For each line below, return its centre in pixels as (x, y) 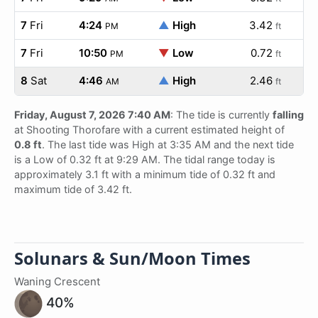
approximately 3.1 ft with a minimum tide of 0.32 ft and (145, 174)
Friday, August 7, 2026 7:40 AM (92, 115)
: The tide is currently (221, 115)
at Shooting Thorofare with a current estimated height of (149, 130)
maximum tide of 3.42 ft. (73, 189)
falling (288, 115)
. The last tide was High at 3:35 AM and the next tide (168, 144)
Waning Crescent (57, 281)
